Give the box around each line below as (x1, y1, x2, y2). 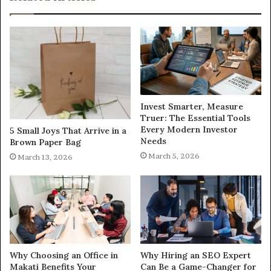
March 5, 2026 (148, 151, 200, 160)
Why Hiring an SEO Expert (140, 250, 251, 261)
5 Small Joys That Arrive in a (10, 125, 126, 137)
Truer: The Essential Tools (140, 112, 250, 123)
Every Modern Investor (140, 123, 238, 135)
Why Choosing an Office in (10, 250, 118, 261)
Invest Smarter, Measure (140, 100, 243, 112)
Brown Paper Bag (10, 137, 81, 148)
